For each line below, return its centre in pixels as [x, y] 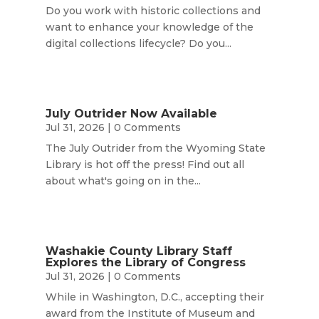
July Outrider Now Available [131, 114]
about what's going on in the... [123, 181]
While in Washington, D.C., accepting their [155, 297]
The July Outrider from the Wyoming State [155, 148]
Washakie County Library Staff [138, 251]
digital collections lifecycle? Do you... [138, 43]
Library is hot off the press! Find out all [145, 164]
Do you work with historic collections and [153, 10]
